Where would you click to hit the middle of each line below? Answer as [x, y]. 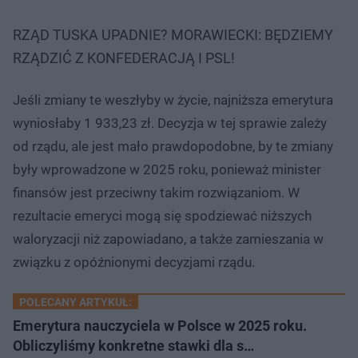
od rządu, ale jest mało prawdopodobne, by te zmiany [173, 146]
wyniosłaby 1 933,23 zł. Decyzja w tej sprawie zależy [170, 123]
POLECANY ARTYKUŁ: [76, 302]
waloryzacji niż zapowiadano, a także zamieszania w [168, 239]
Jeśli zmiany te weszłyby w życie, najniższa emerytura [173, 99]
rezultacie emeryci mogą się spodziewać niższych [162, 215]
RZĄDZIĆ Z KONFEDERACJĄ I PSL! [124, 58]
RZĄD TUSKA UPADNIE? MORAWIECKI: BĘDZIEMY [173, 34]
